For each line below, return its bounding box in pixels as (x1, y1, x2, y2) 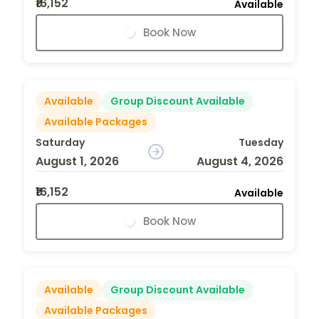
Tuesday (238, 135, 283, 150)
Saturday (36, 135, 85, 150)
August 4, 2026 (196, 152, 283, 169)
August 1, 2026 (36, 152, 119, 169)
